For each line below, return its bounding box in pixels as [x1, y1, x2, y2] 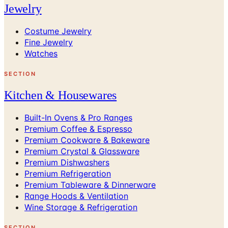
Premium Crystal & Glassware [24, 146, 139, 157]
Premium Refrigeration [24, 168, 111, 179]
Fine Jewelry [24, 37, 73, 48]
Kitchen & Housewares [4, 89, 117, 102]
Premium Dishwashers [24, 157, 109, 168]
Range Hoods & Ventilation [24, 191, 128, 202]
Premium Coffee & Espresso [24, 124, 132, 134]
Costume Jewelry [24, 26, 92, 37]
